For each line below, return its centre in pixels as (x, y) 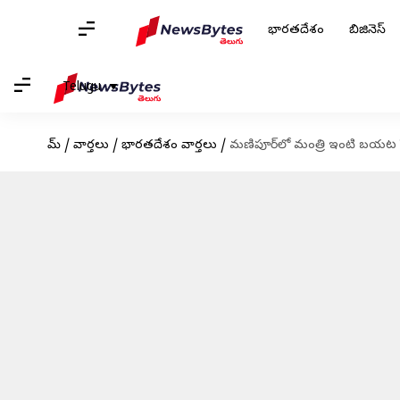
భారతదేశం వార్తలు (169, 146)
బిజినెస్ (367, 31)
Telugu (82, 87)
